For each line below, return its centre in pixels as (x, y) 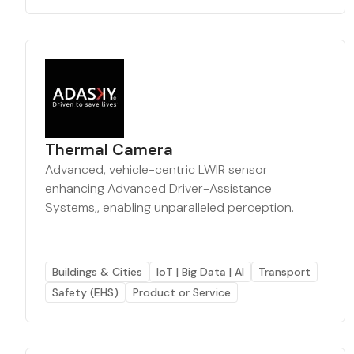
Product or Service (182, 292)
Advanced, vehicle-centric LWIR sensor (156, 169)
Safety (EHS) (85, 292)
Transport (284, 272)
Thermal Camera (109, 149)
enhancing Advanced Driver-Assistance (158, 188)
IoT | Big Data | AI (200, 272)
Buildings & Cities (97, 272)
